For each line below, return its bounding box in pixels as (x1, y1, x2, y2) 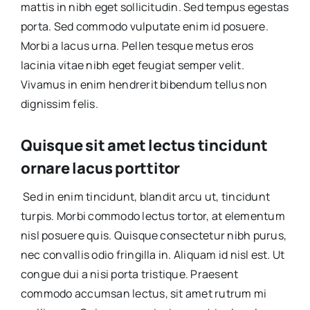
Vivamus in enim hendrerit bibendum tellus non (20, 76, 267, 92)
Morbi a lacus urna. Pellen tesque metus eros (20, 37, 254, 53)
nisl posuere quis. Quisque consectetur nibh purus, (20, 227, 286, 243)
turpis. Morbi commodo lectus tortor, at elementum (20, 208, 285, 224)
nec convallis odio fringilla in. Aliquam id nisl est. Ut (20, 246, 285, 262)
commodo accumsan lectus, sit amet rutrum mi (20, 285, 267, 301)
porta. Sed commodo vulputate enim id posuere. (20, 18, 268, 34)
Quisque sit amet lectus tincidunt (20, 134, 268, 156)
